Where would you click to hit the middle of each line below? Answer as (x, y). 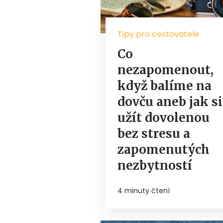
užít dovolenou (164, 118)
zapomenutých (164, 150)
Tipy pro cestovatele (158, 34)
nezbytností (155, 166)
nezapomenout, (166, 70)
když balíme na (165, 86)
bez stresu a (154, 134)
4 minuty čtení (144, 191)
